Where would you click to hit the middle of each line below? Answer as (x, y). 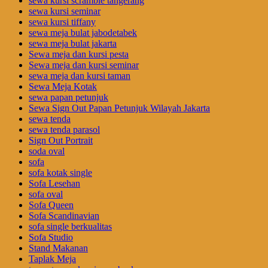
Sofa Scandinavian (64, 216)
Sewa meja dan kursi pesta (79, 54)
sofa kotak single (60, 173)
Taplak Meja (52, 259)
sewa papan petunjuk (68, 98)
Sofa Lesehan (54, 184)
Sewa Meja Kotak (63, 87)
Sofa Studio (51, 237)
